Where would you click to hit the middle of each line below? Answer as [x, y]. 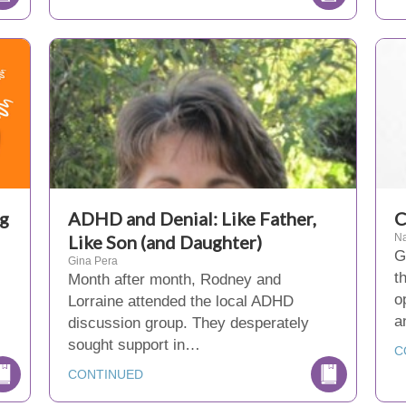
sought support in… [134, 345]
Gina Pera [92, 261]
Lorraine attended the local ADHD [180, 301]
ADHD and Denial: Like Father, [192, 218]
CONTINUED [105, 374]
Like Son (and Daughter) [164, 242]
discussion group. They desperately [188, 323]
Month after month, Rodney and [174, 280]
